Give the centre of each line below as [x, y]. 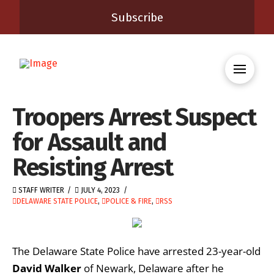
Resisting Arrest [93, 167]
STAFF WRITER [40, 190]
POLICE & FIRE [129, 201]
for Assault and [89, 142]
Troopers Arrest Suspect [134, 117]
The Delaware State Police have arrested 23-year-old [136, 251]
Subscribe [137, 17]
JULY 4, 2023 [100, 190]
